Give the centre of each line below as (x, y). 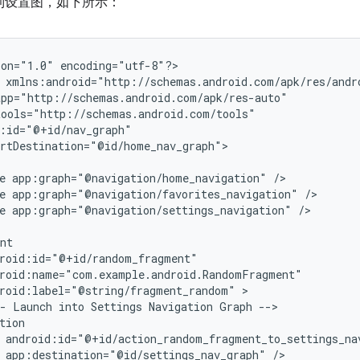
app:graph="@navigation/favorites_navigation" (155, 194)
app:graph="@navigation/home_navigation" (139, 178)
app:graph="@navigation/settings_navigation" (152, 210)
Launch (33, 306)
